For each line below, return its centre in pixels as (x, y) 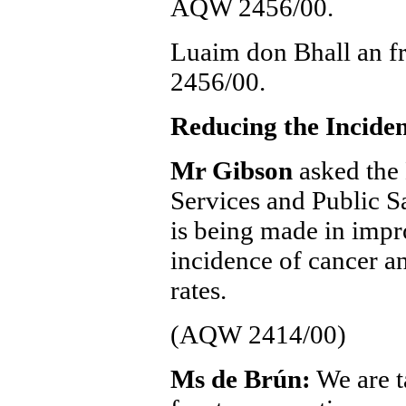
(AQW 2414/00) (258, 334)
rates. (198, 290)
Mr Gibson (234, 170)
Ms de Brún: (240, 379)
